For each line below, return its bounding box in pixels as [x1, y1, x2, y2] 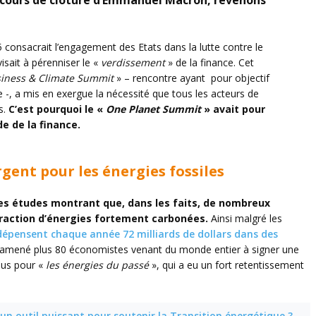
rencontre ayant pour [133, 71, 232, 85]
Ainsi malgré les [208, 212, 282, 225]
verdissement [101, 56, 165, 69]
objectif [235, 71, 269, 85]
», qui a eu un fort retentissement [149, 258, 304, 272]
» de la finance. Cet [165, 56, 254, 69]
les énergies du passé [46, 258, 149, 272]
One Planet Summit [106, 102, 201, 116]
